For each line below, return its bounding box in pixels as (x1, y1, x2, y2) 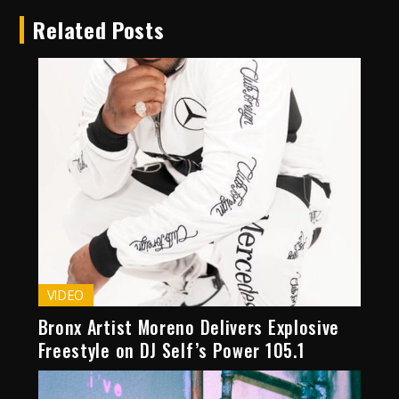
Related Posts (33, 13, 165, 46)
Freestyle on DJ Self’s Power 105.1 (37, 337, 305, 364)
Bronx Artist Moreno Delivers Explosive (37, 313, 340, 341)
